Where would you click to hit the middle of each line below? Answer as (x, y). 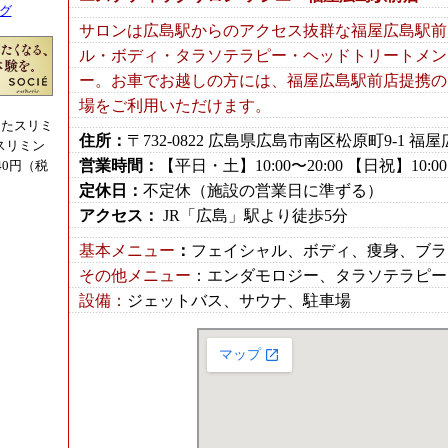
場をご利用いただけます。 (175, 105)
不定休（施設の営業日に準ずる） (263, 190)
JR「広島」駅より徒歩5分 (253, 215)
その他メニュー (135, 275)
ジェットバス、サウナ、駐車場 (239, 300)
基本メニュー (127, 250)
